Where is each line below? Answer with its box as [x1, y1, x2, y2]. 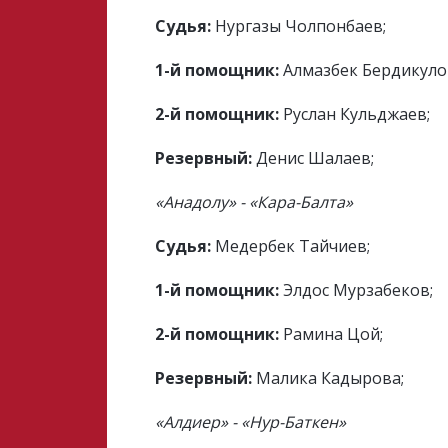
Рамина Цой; [279, 323, 384, 345]
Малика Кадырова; [252, 367, 405, 389]
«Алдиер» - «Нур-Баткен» [155, 411, 347, 433]
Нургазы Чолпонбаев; [211, 15, 387, 37]
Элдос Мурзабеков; [279, 279, 434, 301]
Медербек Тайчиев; [211, 235, 371, 257]
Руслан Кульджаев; [279, 103, 431, 125]
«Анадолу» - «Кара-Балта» [155, 191, 354, 213]
